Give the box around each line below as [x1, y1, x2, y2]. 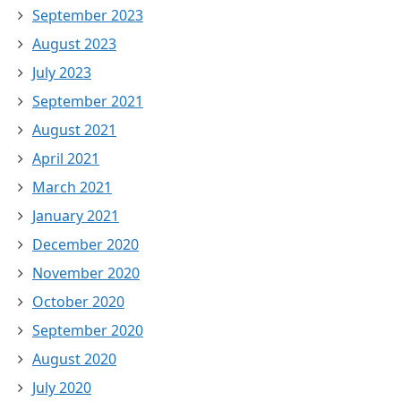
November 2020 [32, 263, 140, 284]
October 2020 [32, 292, 124, 312]
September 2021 [32, 91, 143, 112]
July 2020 [32, 378, 91, 398]
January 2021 [32, 206, 119, 226]
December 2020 [32, 235, 139, 255]
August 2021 [32, 120, 116, 141]
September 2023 [32, 5, 143, 26]
